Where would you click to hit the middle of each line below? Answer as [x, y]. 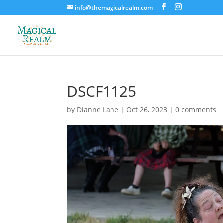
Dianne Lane [98, 109]
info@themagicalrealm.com [114, 8]
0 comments [196, 109]
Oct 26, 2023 [147, 109]
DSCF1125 [102, 91]
